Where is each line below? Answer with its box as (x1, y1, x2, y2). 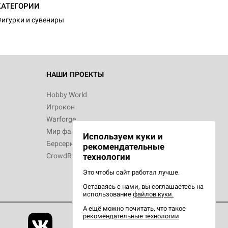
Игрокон (46, 103, 75, 111)
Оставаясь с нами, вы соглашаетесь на (83, 183, 204, 190)
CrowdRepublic (46, 152, 94, 160)
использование (83, 190, 133, 198)
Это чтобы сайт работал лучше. (83, 168, 180, 176)
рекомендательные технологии (83, 212, 179, 220)
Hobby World (46, 91, 87, 99)
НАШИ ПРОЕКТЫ (46, 70, 104, 78)
